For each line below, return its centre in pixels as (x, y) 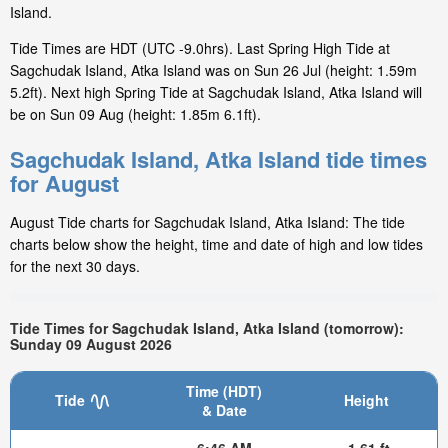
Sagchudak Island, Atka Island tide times (218, 159)
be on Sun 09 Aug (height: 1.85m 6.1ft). (135, 114)
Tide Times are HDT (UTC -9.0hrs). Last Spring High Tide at (200, 48)
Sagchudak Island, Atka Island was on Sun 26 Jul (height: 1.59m (213, 70)
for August (64, 183)
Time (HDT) (224, 390)
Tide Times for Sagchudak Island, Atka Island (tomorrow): (207, 328)
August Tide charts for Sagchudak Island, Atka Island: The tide (207, 222)
